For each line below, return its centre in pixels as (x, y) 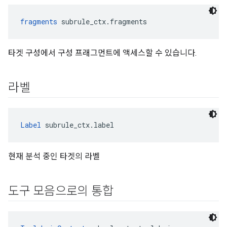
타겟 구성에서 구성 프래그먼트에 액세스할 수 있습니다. (102, 53)
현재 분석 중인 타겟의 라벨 (54, 156)
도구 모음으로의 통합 (61, 191)
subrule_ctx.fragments (102, 22)
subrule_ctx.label (78, 125)
